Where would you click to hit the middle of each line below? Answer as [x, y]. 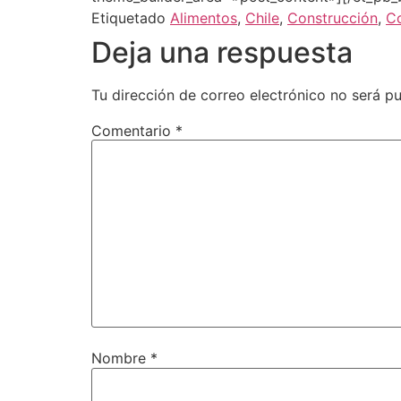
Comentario [133, 130]
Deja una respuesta [222, 52]
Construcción [333, 17]
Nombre [121, 358]
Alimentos [204, 17]
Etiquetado [131, 17]
